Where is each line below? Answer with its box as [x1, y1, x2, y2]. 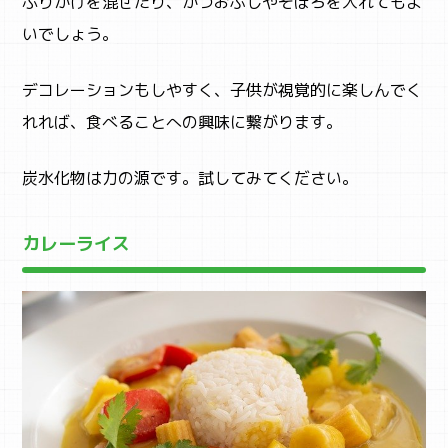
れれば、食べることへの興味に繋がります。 [22, 111, 343, 134]
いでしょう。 [22, 23, 119, 46]
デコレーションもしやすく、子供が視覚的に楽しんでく [22, 79, 423, 102]
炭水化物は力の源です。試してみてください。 [22, 167, 359, 190]
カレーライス [22, 231, 131, 257]
